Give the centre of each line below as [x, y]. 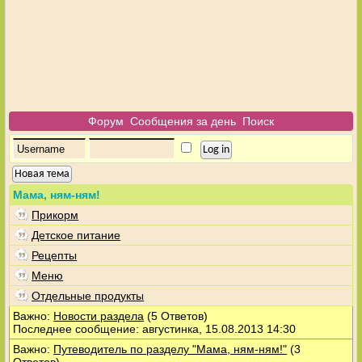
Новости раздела [99, 316]
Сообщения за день [183, 121]
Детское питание [76, 235]
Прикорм [55, 215]
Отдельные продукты [88, 296]
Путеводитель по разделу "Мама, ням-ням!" [170, 349]
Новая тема [42, 174]
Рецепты [55, 255]
